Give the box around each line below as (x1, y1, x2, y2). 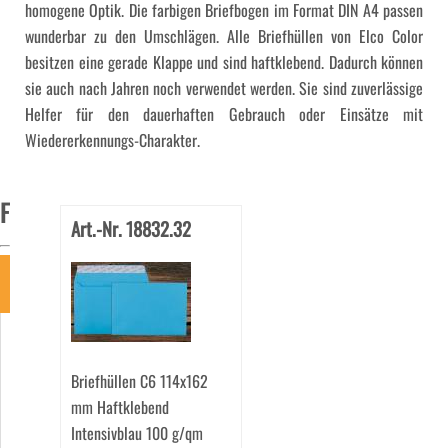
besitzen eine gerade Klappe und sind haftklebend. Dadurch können (25, 50, 423, 75)
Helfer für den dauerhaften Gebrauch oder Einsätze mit (25, 102, 423, 127)
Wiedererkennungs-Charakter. (25, 128, 200, 153)
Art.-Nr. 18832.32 (70, 215, 191, 243)
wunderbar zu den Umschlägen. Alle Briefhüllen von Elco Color (25, 24, 423, 49)
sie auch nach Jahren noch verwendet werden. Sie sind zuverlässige (25, 76, 423, 101)
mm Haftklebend (70, 395, 169, 420)
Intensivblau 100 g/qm (70, 421, 203, 446)
